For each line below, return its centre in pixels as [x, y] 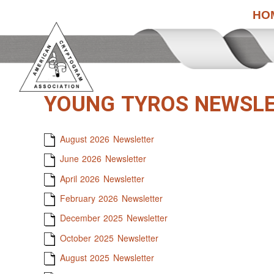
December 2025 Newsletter [113, 218]
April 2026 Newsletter [102, 178]
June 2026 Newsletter [103, 159]
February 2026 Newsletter [111, 198]
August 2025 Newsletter [107, 257]
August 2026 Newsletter [107, 139]
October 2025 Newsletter [109, 238]
